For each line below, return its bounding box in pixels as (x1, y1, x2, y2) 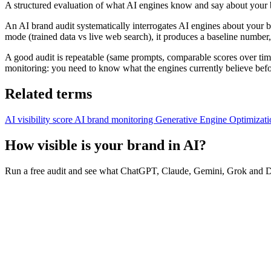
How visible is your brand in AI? (5, 137, 206, 153)
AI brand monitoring (74, 114, 155, 125)
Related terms (5, 85, 92, 102)
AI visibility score (5, 114, 74, 125)
